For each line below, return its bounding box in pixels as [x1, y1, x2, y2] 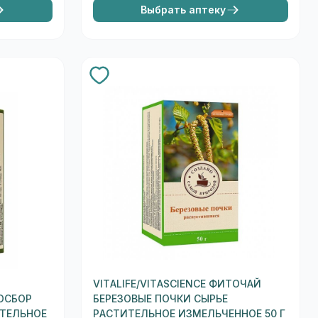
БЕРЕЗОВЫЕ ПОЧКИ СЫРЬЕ [92, 293, 228, 305]
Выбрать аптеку [141, 4, 226, 16]
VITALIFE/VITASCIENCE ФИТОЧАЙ [92, 278, 261, 290]
